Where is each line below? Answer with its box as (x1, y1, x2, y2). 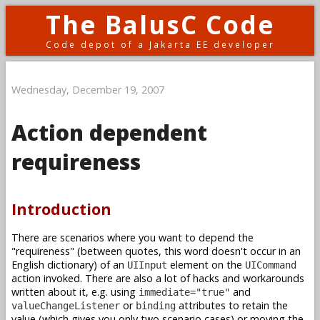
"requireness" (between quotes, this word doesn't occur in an (11, 244, 301, 258)
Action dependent (11, 117, 207, 147)
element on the (167, 257, 245, 271)
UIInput (127, 259, 167, 271)
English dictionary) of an (11, 257, 127, 271)
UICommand (245, 259, 296, 271)
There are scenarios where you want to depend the (11, 230, 254, 244)
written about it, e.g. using (11, 284, 139, 299)
